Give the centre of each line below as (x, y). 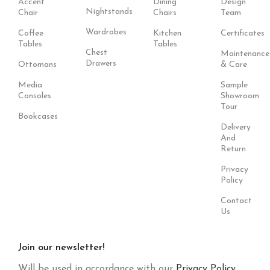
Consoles (35, 96)
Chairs (165, 13)
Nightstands (109, 12)
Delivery (236, 127)
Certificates (243, 33)
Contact (236, 201)
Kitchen (167, 33)
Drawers (101, 64)
